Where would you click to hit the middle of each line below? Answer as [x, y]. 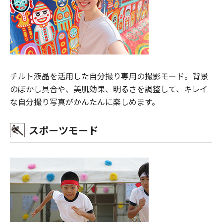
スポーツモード [63, 130]
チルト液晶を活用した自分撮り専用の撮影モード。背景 [109, 76]
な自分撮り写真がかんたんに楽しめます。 [85, 101]
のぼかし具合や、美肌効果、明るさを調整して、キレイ [109, 88]
